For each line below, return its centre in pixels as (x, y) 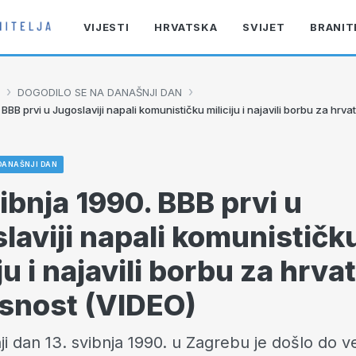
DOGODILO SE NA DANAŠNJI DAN (100, 92)
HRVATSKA (186, 27)
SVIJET (264, 27)
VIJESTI (106, 27)
